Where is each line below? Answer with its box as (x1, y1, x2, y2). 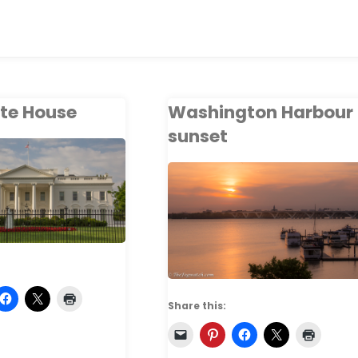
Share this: (168, 298, 227, 312)
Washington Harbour (168, 99, 354, 125)
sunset (168, 123, 229, 149)
